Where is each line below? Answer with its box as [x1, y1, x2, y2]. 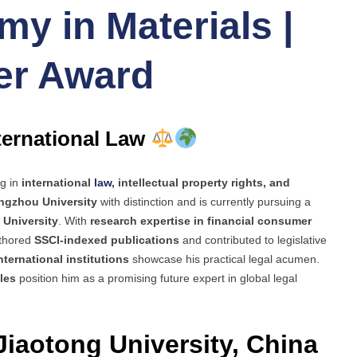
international [22, 176, 91, 190]
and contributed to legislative [179, 233, 327, 247]
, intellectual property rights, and [112, 176, 290, 190]
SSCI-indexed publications [34, 233, 179, 247]
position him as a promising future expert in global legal [16, 272, 297, 285]
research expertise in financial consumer [90, 214, 312, 228]
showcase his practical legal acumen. [129, 253, 320, 266]
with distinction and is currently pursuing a [97, 195, 311, 209]
